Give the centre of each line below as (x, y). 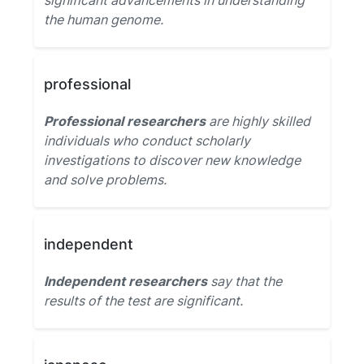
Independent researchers (126, 281)
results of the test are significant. (143, 301)
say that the (245, 281)
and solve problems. (105, 180)
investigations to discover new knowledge (172, 160)
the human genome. (104, 19)
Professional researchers (125, 121)
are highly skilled (258, 121)
